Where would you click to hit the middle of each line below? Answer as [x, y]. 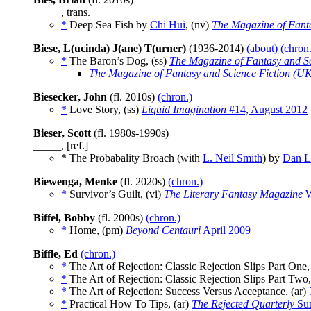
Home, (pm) [96, 230]
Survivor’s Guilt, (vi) [115, 194]
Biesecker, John [70, 97]
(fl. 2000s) [120, 218]
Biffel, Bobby [64, 218]
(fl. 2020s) [143, 182]
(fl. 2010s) [132, 97]
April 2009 [226, 230]
